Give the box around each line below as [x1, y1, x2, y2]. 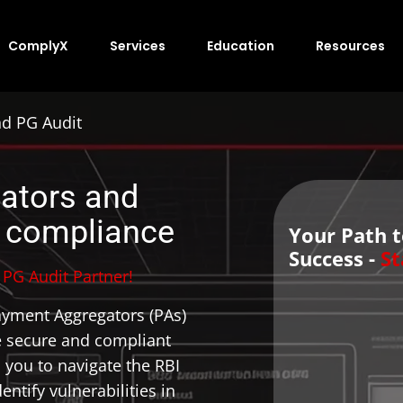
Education [207, 37, 274, 56]
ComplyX [8, 37, 68, 56]
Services [110, 37, 166, 56]
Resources [316, 37, 385, 56]
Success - [289, 244, 381, 272]
